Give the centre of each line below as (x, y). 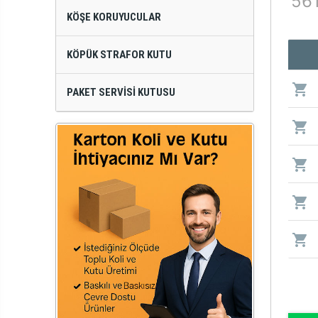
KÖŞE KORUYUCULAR (114, 17)
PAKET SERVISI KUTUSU (121, 92)
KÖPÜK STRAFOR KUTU (120, 54)
